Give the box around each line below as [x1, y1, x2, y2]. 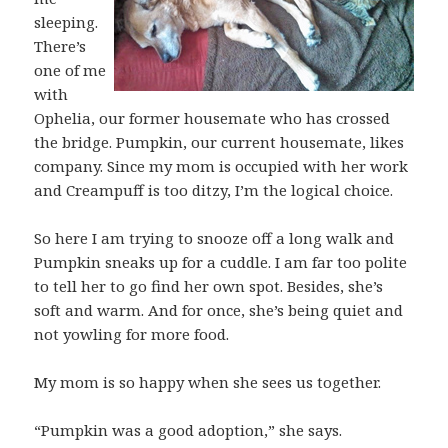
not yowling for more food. [34, 323, 230, 344]
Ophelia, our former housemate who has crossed [34, 107, 391, 128]
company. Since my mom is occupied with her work [34, 155, 409, 176]
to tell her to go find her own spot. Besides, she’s [34, 275, 384, 296]
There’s [34, 35, 87, 56]
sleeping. [34, 11, 99, 32]
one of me [34, 59, 107, 80]
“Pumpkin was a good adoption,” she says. [34, 419, 343, 440]
